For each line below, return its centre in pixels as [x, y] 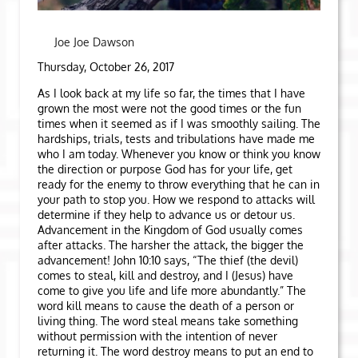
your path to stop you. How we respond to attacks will [176, 199]
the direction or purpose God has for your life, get [165, 169]
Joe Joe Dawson [94, 42]
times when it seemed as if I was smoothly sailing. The [179, 123]
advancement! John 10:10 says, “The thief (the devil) [168, 260]
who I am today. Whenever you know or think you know [179, 154]
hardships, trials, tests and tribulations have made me [176, 139]
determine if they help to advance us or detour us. [166, 215]
